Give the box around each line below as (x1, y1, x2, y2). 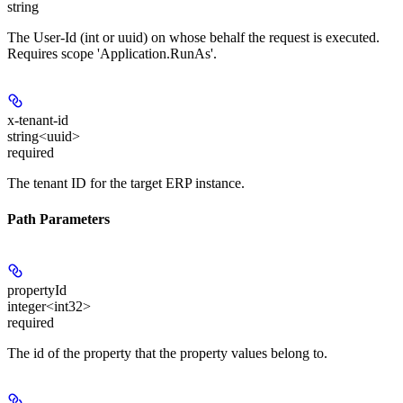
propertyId (7, 282, 67, 298)
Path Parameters (7, 210, 110, 227)
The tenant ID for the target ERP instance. (7, 175, 245, 192)
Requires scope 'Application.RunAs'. (7, 46, 217, 62)
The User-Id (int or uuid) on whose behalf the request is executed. (7, 30, 380, 46)
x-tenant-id (7, 112, 68, 129)
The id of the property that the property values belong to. (7, 345, 327, 361)
